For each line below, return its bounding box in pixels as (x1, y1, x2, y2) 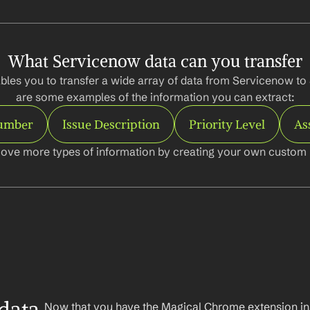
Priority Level (188, 116, 265, 132)
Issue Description (62, 116, 160, 132)
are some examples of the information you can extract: (16, 90, 294, 104)
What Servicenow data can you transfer (8, 51, 302, 71)
